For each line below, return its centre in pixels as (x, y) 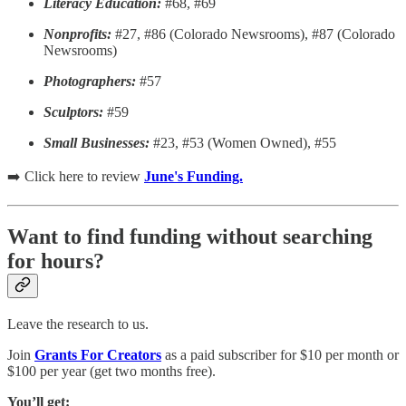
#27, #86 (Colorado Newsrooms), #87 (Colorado (253, 34)
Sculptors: (73, 112)
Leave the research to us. (78, 324)
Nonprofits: (77, 34)
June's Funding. (193, 177)
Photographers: (90, 82)
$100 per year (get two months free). (111, 372)
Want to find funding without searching (190, 237)
